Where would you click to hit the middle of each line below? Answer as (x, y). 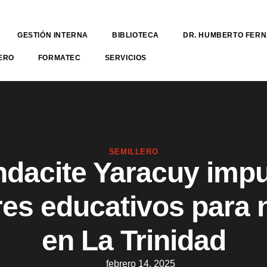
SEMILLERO (133, 152)
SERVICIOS (126, 58)
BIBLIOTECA (136, 35)
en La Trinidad (133, 240)
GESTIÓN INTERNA (53, 35)
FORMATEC (59, 58)
